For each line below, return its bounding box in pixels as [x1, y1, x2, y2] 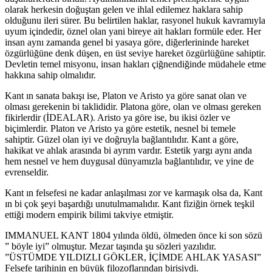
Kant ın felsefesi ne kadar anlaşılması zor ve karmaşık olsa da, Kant [5, 187, 262, 198]
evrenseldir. [5, 166, 49, 177]
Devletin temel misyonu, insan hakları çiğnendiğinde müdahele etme [5, 58, 266, 69]
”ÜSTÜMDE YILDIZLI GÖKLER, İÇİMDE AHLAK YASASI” [5, 251, 261, 262]
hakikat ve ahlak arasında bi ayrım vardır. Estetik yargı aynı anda [5, 144, 252, 155]
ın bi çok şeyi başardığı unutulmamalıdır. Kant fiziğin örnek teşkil [5, 198, 254, 209]
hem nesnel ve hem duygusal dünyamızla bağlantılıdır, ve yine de [5, 155, 254, 166]
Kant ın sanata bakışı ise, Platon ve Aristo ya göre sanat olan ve [5, 90, 246, 101]
